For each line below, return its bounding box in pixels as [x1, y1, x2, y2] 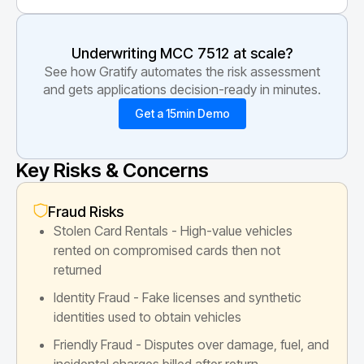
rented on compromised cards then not [54, 241, 280, 258]
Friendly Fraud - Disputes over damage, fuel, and [54, 336, 329, 353]
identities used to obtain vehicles [54, 308, 241, 325]
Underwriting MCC [71, 44, 193, 62]
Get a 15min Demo [134, 106, 230, 120]
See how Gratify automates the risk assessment [44, 63, 320, 80]
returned [54, 261, 102, 278]
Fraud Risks [48, 202, 123, 220]
